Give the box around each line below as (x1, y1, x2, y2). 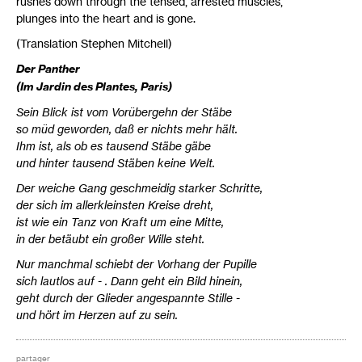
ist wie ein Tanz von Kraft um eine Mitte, (16, 215, 224, 229)
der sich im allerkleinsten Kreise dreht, (16, 198, 213, 212)
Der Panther (16, 61, 80, 76)
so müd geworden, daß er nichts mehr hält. (16, 122, 238, 136)
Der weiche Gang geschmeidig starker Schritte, (16, 181, 263, 195)
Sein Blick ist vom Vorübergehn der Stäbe (16, 105, 232, 119)
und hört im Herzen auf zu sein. (16, 308, 178, 322)
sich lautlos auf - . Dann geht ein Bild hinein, (16, 274, 242, 288)
